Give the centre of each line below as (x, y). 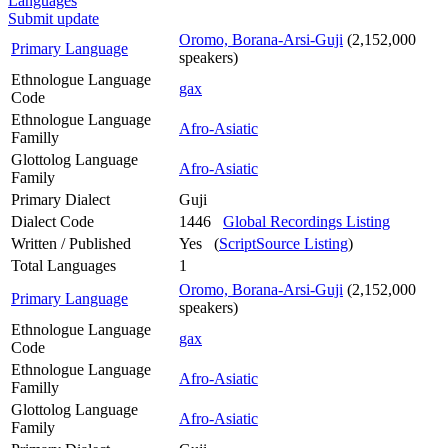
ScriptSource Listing (283, 243)
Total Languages (63, 265)
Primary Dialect (60, 199)
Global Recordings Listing (306, 221)
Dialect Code (52, 221)
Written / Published (71, 243)
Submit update (53, 18)
